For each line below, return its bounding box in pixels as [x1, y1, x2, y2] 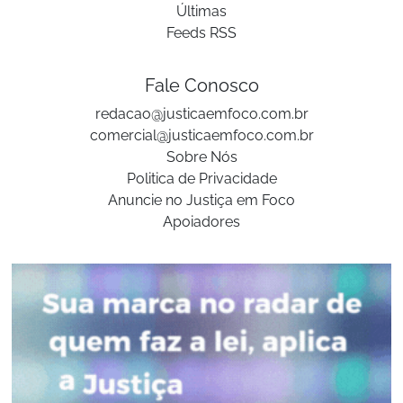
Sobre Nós [166, 148, 237, 166]
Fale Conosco [144, 75, 259, 97]
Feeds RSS [166, 24, 237, 42]
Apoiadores [163, 213, 240, 231]
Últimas [176, 3, 227, 21]
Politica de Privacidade [126, 170, 277, 188]
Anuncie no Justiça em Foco [108, 192, 295, 210]
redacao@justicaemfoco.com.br [94, 105, 309, 123]
